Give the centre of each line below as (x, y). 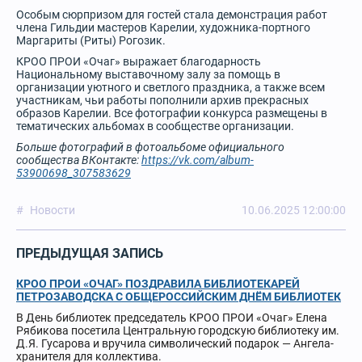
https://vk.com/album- (198, 160)
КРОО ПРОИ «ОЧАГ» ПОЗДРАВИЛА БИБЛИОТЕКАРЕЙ (158, 284)
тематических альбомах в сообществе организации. (155, 126)
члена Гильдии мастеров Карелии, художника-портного (163, 27)
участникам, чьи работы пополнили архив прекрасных (162, 100)
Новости (53, 210)
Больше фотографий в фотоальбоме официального (150, 147)
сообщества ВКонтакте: (79, 160)
